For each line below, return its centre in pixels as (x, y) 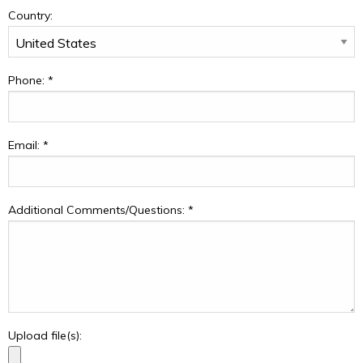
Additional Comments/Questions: (98, 210)
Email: (26, 145)
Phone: (28, 80)
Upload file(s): (45, 335)
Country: (30, 15)
